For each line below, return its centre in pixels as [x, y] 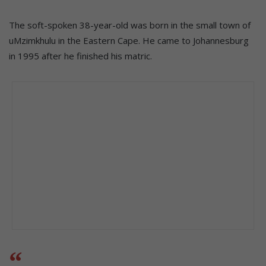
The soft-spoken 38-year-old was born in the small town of [130, 25]
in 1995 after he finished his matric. [80, 56]
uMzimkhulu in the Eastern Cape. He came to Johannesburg [129, 40]
